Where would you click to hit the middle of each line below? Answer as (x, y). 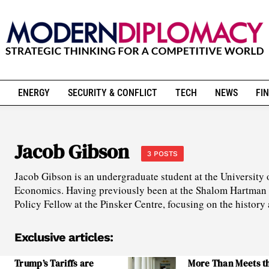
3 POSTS (162, 154)
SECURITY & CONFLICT (112, 93)
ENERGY (34, 93)
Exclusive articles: (64, 237)
